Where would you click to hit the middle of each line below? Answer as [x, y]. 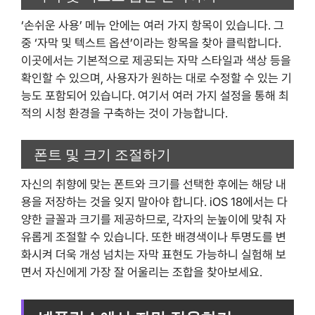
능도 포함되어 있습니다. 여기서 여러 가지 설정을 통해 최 [155, 95]
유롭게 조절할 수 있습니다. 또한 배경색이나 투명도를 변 [154, 237]
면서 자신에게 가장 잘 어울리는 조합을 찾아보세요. [142, 272]
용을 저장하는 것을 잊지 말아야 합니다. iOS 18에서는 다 [154, 202]
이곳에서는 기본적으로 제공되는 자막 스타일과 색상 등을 [156, 60]
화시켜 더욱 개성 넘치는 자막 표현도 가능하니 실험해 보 [154, 255]
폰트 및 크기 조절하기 [102, 154]
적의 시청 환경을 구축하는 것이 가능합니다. [124, 113]
